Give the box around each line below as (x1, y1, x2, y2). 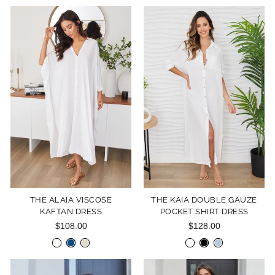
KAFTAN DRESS (40, 206, 102, 216)
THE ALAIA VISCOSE (29, 195, 112, 204)
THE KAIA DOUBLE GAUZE (151, 195, 257, 204)
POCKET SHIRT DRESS (160, 206, 249, 216)
